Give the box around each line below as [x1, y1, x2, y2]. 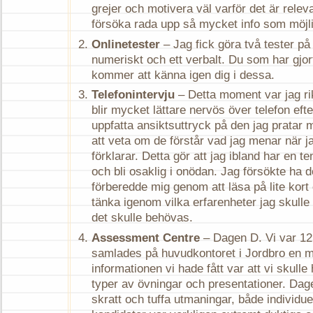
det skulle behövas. [92, 211, 193, 225]
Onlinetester [92, 37, 160, 51]
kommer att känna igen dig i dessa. [92, 68, 275, 82]
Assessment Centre [92, 231, 200, 245]
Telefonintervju [92, 88, 175, 102]
